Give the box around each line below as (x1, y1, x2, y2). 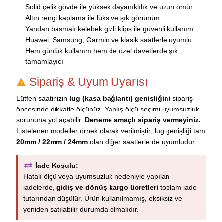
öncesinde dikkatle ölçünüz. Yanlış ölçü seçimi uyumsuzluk (16, 105, 199, 113)
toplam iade (158, 183, 197, 191)
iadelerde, (23, 183, 56, 191)
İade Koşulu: (35, 161, 78, 169)
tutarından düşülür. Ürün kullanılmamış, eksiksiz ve (23, 194, 182, 202)
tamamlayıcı (25, 57, 63, 65)
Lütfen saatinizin (16, 94, 69, 102)
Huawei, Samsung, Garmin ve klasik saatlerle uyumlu (25, 35, 192, 44)
